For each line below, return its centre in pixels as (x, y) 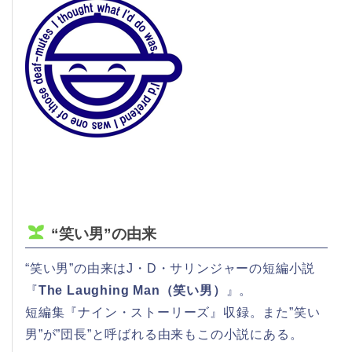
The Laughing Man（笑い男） (132, 290)
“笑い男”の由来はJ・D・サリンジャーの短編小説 (170, 268)
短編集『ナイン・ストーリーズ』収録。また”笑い (173, 312)
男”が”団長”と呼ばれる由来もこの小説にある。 (164, 334)
